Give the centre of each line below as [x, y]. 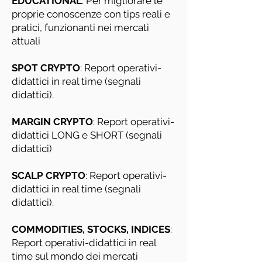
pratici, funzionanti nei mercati [80, 27]
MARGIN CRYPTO [52, 122]
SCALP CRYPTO [49, 175]
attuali [26, 41]
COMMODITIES [47, 229]
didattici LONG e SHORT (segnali [87, 135]
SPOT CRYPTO [46, 68]
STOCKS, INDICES [129, 229]
